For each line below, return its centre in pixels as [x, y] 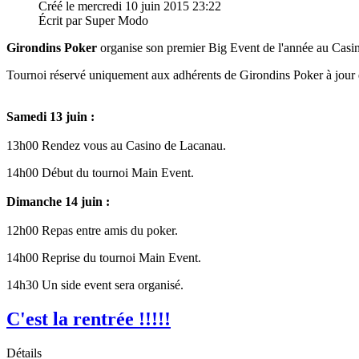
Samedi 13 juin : [50, 116]
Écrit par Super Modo [93, 20]
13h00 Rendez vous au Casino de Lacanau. [116, 145]
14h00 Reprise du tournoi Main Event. [104, 257]
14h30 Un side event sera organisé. [95, 284]
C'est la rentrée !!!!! [89, 319]
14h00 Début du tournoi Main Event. [100, 172]
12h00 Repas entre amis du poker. [92, 230]
